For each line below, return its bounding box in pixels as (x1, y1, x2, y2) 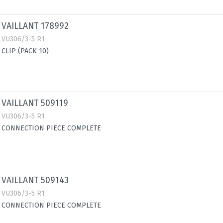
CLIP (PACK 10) (1, 47, 49, 55)
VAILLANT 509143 (1, 175, 69, 186)
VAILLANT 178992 (1, 21, 69, 31)
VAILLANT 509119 (1, 98, 68, 109)
